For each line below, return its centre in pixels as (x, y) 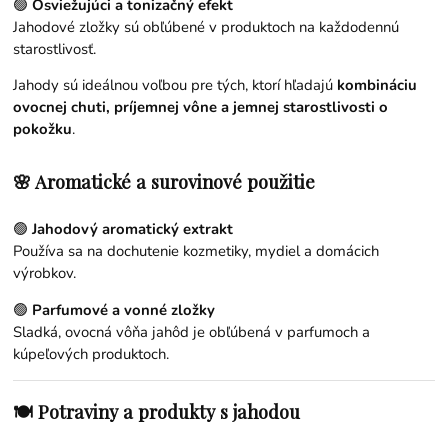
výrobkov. (45, 273)
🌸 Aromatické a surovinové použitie (164, 182)
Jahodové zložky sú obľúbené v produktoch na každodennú (206, 26)
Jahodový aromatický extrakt (133, 229)
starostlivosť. (55, 48)
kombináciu (377, 85)
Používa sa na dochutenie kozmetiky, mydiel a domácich (196, 251)
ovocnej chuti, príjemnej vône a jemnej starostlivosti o (201, 107)
